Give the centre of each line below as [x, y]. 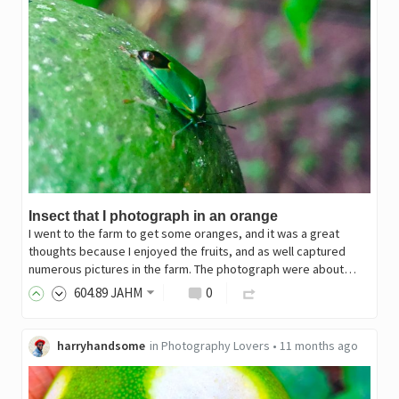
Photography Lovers [215, 346]
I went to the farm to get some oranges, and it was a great [183, 233]
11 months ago [318, 346]
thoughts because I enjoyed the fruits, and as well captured [187, 251]
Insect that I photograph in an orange [153, 216]
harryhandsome [101, 346]
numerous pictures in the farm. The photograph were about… [192, 269]
